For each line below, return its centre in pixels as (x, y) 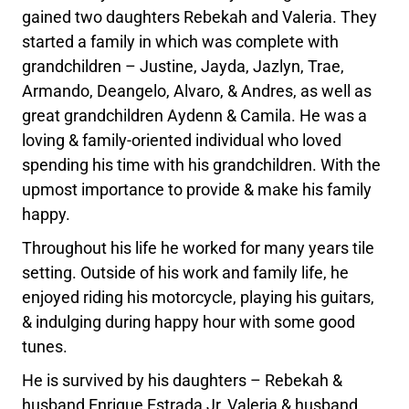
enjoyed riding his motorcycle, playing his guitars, (199, 297)
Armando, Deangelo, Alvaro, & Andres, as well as (197, 91)
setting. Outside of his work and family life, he (186, 273)
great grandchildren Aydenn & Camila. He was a (195, 115)
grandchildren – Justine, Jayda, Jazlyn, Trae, (184, 66)
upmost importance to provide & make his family (197, 189)
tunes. (45, 346)
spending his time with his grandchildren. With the (202, 165)
